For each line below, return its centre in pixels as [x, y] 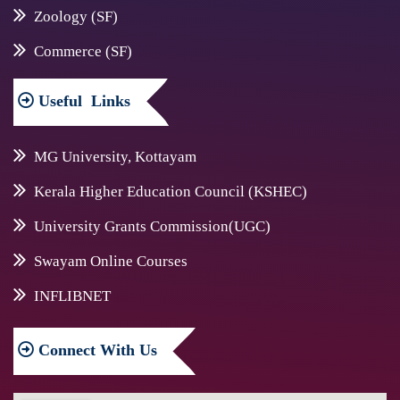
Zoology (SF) [75, 17]
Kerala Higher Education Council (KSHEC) [170, 192]
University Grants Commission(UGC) [152, 227]
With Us [129, 350]
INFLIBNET [72, 296]
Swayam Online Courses [110, 262]
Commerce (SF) [83, 52]
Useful [58, 101]
